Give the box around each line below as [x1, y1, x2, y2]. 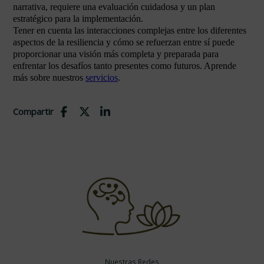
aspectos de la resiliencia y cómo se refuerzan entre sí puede [13, 37, 235, 47]
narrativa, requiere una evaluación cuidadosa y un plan [13, 2, 215, 12]
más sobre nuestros [13, 72, 85, 82]
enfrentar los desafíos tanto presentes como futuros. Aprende [13, 61, 236, 71]
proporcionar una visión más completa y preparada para [13, 49, 219, 59]
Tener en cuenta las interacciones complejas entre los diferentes [13, 25, 246, 35]
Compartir [13, 105, 54, 117]
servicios [85, 72, 118, 82]
